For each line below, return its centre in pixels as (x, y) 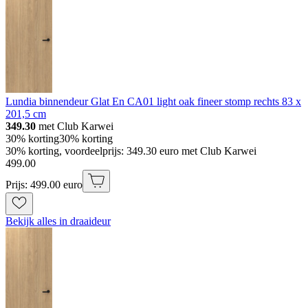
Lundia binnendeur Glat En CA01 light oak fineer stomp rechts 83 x (153, 101)
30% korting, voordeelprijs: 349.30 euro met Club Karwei (131, 151)
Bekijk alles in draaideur (58, 221)
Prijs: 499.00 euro (44, 184)
